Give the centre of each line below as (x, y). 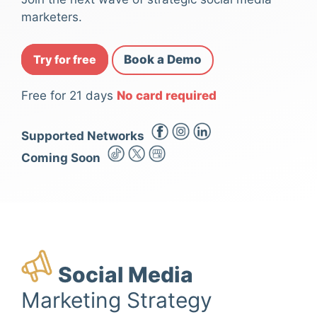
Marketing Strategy (117, 300)
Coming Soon (61, 158)
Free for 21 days (69, 95)
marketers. (52, 17)
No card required (167, 95)
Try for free (65, 60)
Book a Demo (163, 60)
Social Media (126, 274)
